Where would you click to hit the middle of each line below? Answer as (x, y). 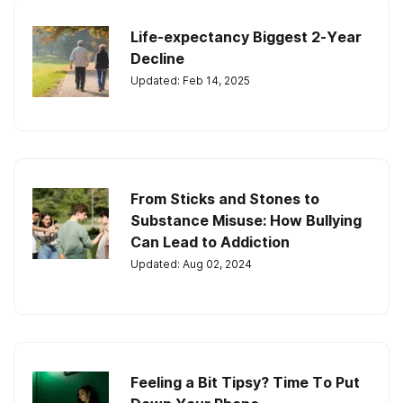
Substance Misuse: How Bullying (246, 220)
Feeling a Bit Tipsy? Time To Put (245, 382)
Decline (157, 58)
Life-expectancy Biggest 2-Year (246, 37)
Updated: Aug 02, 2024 (191, 264)
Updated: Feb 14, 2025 (190, 81)
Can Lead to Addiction (210, 242)
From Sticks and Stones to (225, 199)
